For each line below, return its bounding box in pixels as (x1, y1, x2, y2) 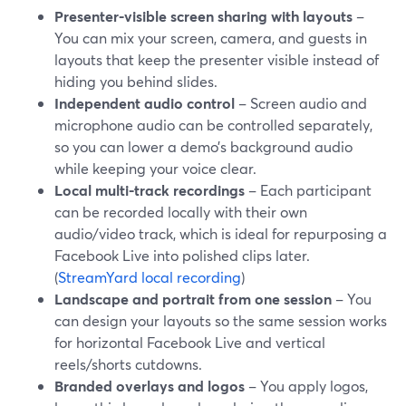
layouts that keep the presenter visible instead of (54, 50, 379, 69)
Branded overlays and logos (54, 376, 245, 395)
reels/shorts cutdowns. (54, 354, 202, 373)
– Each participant (245, 180, 372, 199)
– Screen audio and (235, 93, 367, 112)
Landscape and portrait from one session (54, 289, 332, 308)
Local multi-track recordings (54, 180, 245, 199)
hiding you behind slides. (54, 72, 217, 91)
